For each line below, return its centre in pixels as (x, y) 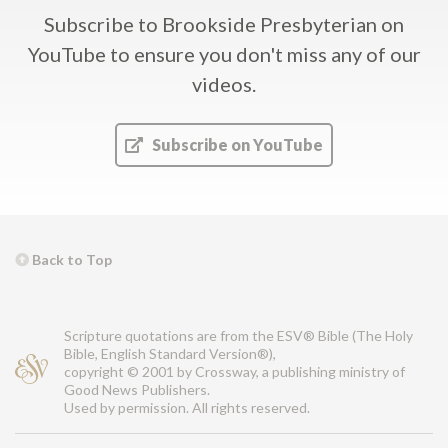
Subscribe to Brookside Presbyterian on (224, 23)
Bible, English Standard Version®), (170, 353)
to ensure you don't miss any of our (265, 53)
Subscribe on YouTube (235, 144)
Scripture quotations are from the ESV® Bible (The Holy (238, 335)
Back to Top (70, 259)
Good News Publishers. (137, 389)
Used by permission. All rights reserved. (187, 407)
